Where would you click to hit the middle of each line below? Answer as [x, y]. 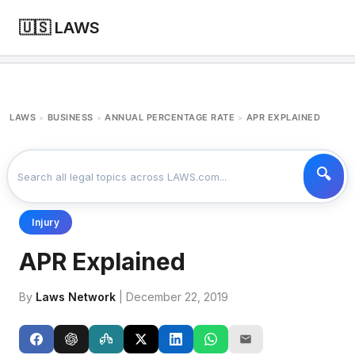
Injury [46, 222]
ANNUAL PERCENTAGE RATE [170, 117]
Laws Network [76, 297]
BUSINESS [70, 117]
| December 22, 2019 [172, 297]
